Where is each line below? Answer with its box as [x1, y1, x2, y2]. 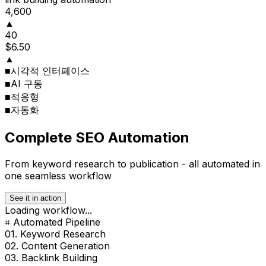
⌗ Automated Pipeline [5, 216, 100, 229]
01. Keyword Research [5, 228, 106, 240]
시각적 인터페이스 [11, 65, 90, 77]
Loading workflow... [5, 204, 92, 217]
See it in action [9, 194, 61, 203]
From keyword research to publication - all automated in [5, 158, 260, 170]
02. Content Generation [5, 240, 110, 252]
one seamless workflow [5, 170, 112, 182]
